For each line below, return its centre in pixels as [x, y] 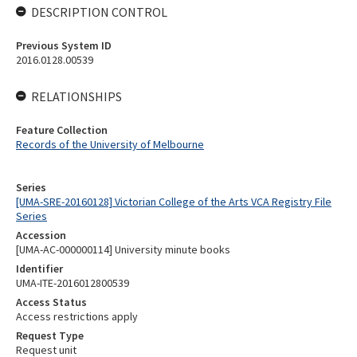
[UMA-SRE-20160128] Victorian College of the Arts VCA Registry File [174, 202]
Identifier [39, 269]
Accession [41, 235]
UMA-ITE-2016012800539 [73, 283]
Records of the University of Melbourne [110, 144]
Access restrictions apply [77, 316]
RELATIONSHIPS [76, 96]
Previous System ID [64, 45]
